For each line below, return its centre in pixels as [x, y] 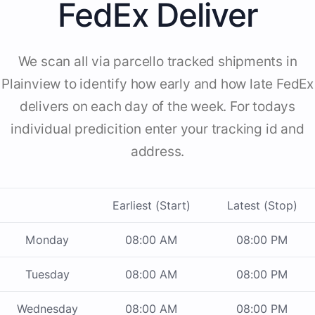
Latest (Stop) [262, 206]
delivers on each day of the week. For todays [157, 107]
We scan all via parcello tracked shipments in [157, 62]
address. [157, 152]
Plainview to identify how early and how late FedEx [157, 84]
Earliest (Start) [152, 206]
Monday [47, 240]
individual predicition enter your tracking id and [157, 129]
